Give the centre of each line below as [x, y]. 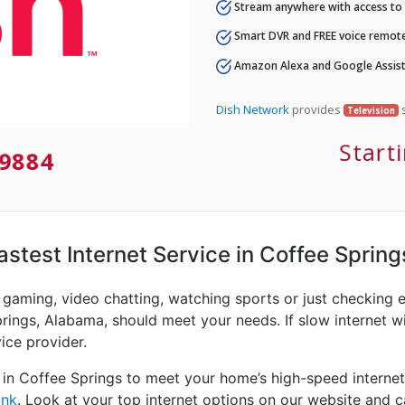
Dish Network [253, 109]
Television [371, 110]
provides [316, 109]
